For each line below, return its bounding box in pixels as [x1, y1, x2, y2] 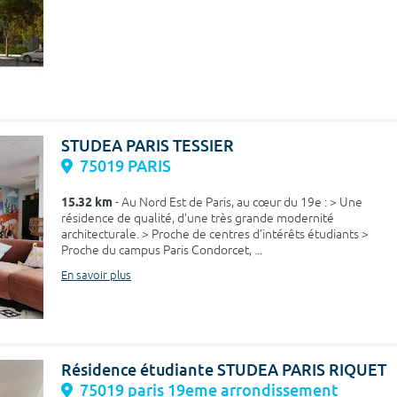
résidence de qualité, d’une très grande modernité [61, 211, 334, 226]
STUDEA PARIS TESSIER [61, 136, 234, 156]
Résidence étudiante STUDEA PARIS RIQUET [61, 359, 386, 380]
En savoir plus [61, 269, 131, 283]
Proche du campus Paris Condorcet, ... [61, 243, 262, 258]
